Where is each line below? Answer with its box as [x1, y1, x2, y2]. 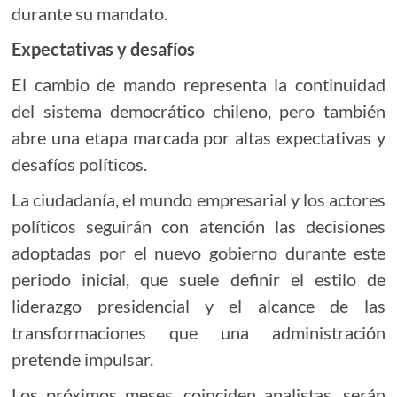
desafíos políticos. [12, 153, 148, 175]
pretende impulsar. [12, 348, 154, 370]
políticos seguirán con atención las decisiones [12, 215, 385, 237]
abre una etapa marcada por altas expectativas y [12, 127, 385, 149]
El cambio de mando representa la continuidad [12, 74, 385, 96]
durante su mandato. [12, 3, 168, 25]
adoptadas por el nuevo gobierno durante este [12, 242, 385, 264]
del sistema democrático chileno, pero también [12, 100, 385, 122]
